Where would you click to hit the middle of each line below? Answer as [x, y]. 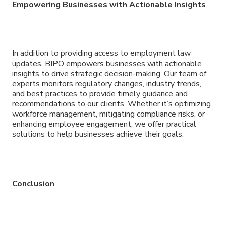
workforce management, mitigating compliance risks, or [108, 114]
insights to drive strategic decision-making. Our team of [109, 74]
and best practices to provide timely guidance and [100, 94]
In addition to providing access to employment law [101, 54]
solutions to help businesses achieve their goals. [98, 134]
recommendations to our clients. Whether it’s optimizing [111, 104]
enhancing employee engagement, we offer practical [104, 124]
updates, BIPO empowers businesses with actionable [107, 64]
